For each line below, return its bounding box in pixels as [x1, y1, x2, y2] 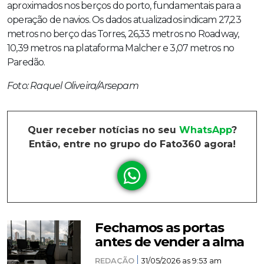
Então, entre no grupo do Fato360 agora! [28, 138, 236, 150]
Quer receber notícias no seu [27, 124, 179, 136]
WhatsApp [179, 124, 232, 136]
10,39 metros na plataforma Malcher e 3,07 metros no [7, 42, 235, 54]
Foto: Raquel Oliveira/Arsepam [7, 80, 138, 92]
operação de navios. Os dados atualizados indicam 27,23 [7, 14, 241, 26]
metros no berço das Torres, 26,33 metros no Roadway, [7, 28, 239, 40]
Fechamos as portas [95, 219, 224, 236]
